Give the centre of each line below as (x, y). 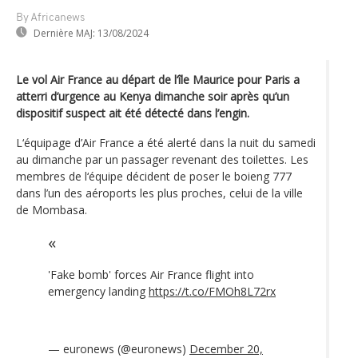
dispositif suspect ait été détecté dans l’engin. (133, 113)
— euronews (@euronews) (119, 348)
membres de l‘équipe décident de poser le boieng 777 (154, 176)
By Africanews (50, 18)
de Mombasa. (52, 209)
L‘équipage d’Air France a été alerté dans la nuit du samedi (166, 142)
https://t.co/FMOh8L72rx (212, 291)
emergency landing (98, 291)
